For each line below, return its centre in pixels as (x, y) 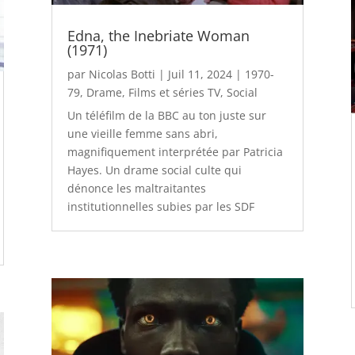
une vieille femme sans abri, (142, 133)
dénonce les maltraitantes (136, 188)
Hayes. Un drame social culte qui (154, 170)
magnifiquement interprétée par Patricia (175, 151)
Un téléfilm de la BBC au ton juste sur (166, 115)
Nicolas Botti (122, 74)
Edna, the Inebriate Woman (158, 35)
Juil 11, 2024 (200, 74)
